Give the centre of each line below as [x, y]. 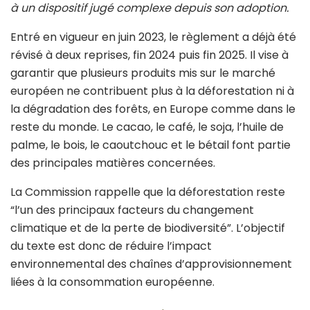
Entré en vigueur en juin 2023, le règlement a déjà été [153, 37]
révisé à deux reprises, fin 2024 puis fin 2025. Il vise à [149, 55]
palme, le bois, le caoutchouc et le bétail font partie [151, 145]
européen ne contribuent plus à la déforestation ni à [152, 91]
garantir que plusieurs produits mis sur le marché [143, 73]
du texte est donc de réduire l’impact [111, 246]
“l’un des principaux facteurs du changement [132, 210]
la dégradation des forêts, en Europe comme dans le [153, 109]
